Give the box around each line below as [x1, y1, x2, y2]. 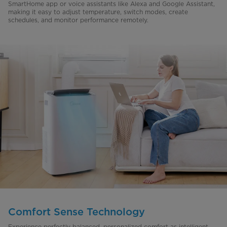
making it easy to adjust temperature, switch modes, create [8, 8, 188, 16]
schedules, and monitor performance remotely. [8, 16, 148, 24]
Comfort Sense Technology [8, 205, 145, 218]
